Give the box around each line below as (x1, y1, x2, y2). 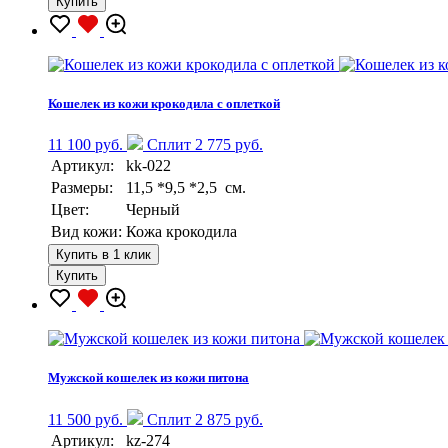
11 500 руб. (48, 410, 123, 428)
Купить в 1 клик (56, 247, 151, 263)
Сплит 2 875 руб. (143, 410, 263, 428)
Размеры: (51, 179, 113, 197)
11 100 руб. (48, 136, 123, 154)
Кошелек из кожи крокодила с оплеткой (48, 96, 280, 112)
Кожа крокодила (126, 223, 237, 241)
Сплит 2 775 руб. (143, 136, 263, 154)
